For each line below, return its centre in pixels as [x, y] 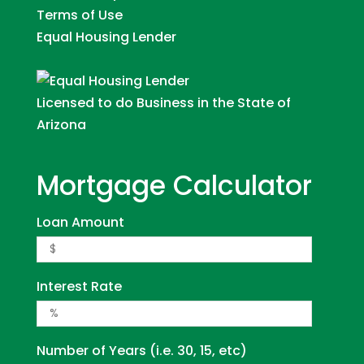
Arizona [61, 124]
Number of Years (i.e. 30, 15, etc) [141, 350]
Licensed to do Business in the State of [163, 102]
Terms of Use [79, 15]
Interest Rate [79, 286]
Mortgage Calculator [174, 185]
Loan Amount [80, 222]
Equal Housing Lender [106, 37]
